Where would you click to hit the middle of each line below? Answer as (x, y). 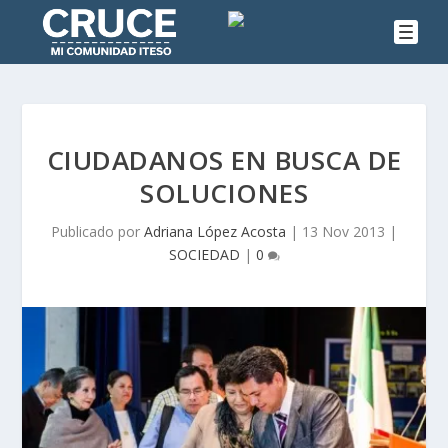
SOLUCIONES (224, 193)
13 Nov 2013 (343, 232)
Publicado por (97, 232)
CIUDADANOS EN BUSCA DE (224, 160)
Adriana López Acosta (215, 232)
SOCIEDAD (204, 255)
